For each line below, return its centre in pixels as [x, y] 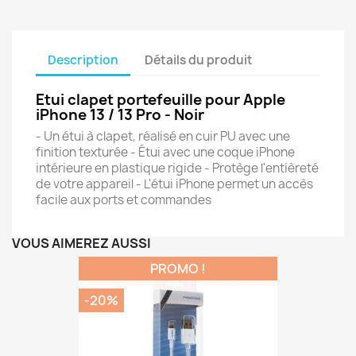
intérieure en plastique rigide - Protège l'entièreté [177, 168]
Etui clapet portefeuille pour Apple [161, 100]
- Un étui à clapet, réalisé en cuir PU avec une [163, 136]
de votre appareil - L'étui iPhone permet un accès [174, 184]
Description [83, 60]
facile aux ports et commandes [124, 200]
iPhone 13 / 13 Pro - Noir [120, 115]
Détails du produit [199, 60]
